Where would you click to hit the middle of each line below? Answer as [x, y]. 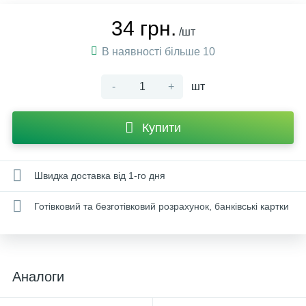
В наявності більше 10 [158, 52]
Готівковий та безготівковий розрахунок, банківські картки [162, 206]
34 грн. [143, 28]
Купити [162, 128]
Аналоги [38, 277]
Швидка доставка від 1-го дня [100, 175]
